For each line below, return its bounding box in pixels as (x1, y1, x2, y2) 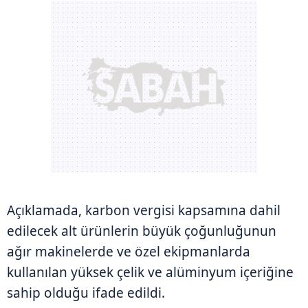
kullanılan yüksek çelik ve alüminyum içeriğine (7, 263, 294, 281)
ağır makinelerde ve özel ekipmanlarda (7, 242, 250, 261)
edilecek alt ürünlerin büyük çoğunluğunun (7, 221, 276, 240)
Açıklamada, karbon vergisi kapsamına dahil (7, 201, 280, 219)
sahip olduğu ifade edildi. (7, 283, 165, 302)
